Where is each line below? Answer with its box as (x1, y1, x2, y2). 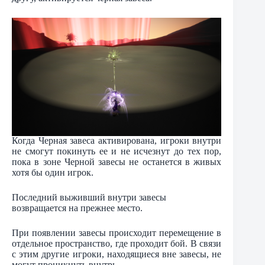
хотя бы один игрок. (12, 167, 93, 178)
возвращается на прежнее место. (12, 203, 143, 214)
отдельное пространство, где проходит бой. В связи (12, 238, 222, 249)
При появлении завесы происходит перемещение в (12, 228, 222, 238)
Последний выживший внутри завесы (12, 192, 166, 203)
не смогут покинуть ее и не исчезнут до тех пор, (12, 146, 222, 157)
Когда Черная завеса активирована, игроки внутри (12, 135, 222, 146)
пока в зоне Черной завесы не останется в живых (12, 157, 222, 167)
